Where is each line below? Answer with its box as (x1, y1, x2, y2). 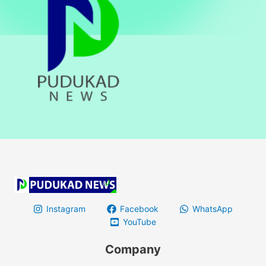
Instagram (46, 203, 86, 214)
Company (105, 242, 161, 256)
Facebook (119, 203, 159, 214)
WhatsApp (192, 203, 233, 214)
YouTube (123, 216, 156, 227)
